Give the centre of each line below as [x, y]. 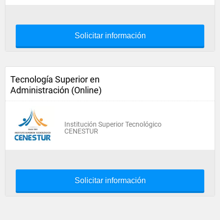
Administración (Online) [56, 90]
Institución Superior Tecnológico [113, 124]
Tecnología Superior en [55, 79]
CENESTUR [81, 131]
